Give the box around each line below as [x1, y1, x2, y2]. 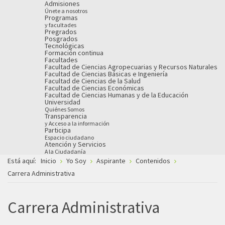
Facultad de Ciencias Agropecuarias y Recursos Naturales [45, 62, 217, 71]
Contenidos [136, 156, 170, 165]
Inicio [41, 156, 56, 165]
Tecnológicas [45, 41, 84, 50]
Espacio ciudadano [45, 133, 94, 141]
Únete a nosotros [45, 7, 87, 15]
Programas [45, 13, 78, 22]
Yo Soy [66, 156, 88, 165]
